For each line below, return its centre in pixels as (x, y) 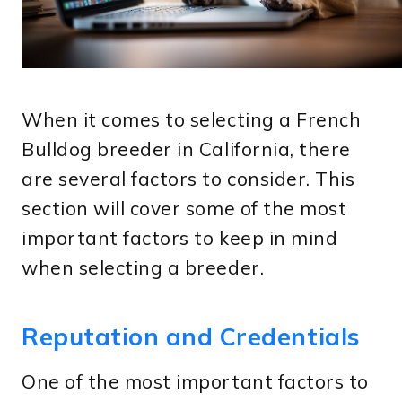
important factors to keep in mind (180, 237)
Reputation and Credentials (191, 337)
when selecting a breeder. (143, 267)
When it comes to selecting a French (192, 119)
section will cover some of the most (184, 208)
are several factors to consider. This (188, 178)
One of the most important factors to (195, 381)
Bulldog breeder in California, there (186, 149)
